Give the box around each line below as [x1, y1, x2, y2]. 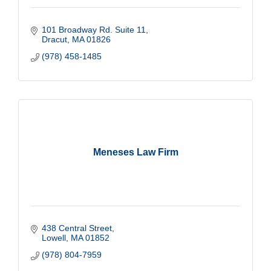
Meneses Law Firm [93, 146, 178, 157]
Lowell [41, 232, 66, 243]
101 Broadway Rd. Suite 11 [41, 24, 146, 34]
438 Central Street [41, 223, 112, 233]
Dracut [41, 34, 67, 44]
